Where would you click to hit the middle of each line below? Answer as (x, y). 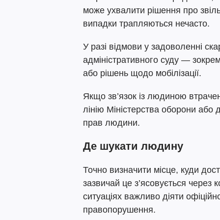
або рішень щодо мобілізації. (142, 73)
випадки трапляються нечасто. (146, 24)
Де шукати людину (133, 146)
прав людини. (111, 123)
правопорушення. (119, 210)
